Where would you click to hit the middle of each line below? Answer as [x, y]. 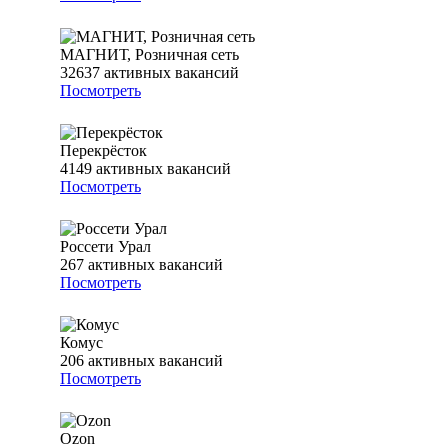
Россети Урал [105, 247]
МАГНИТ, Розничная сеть [149, 55]
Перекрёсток [103, 151]
